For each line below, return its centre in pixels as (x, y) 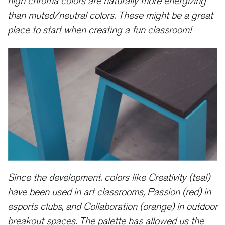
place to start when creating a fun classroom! (99, 30)
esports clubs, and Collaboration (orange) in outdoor (113, 207)
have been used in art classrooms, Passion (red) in (109, 192)
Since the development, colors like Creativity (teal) (109, 178)
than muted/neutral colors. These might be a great (110, 15)
